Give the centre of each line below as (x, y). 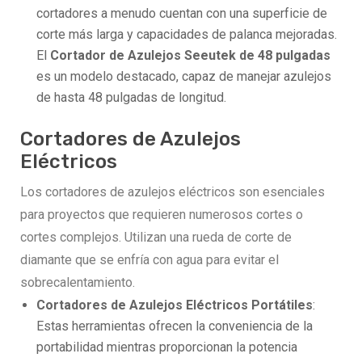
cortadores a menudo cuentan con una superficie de (182, 13)
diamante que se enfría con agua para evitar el (149, 259)
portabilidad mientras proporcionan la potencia (167, 347)
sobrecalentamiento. (78, 282)
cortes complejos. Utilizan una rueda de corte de (156, 237)
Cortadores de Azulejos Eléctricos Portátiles (175, 305)
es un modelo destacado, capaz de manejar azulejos (184, 76)
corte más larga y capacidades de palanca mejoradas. (187, 34)
